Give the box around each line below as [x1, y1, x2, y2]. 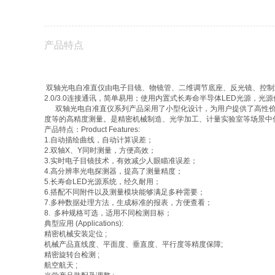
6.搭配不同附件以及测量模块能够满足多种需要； [44, 188, 205, 196]
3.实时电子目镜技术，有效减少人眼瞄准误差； [44, 157, 198, 165]
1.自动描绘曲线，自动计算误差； [44, 136, 153, 144]
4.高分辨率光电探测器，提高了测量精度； [44, 167, 183, 176]
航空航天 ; [44, 261, 77, 269]
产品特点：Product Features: [44, 125, 140, 134]
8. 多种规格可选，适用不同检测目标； [44, 209, 172, 217]
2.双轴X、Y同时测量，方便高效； [44, 146, 156, 155]
